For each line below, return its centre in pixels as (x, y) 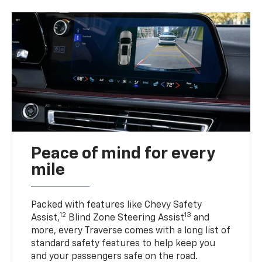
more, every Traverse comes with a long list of (131, 231)
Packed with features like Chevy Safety (117, 206)
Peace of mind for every (123, 154)
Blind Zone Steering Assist (125, 218)
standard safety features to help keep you (123, 244)
